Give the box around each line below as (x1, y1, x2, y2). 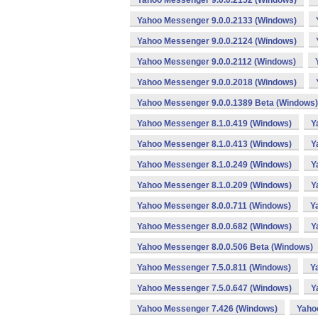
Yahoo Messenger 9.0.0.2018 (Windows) (137, 77, 297, 87)
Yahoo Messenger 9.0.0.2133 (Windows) (137, 16, 297, 26)
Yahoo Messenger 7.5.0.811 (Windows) (137, 263, 291, 273)
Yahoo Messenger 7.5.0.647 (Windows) (137, 283, 292, 293)
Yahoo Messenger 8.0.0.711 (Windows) (137, 201, 291, 211)
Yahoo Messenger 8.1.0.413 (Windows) (137, 139, 292, 149)
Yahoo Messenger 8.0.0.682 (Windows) (137, 221, 292, 231)
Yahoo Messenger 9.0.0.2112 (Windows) (137, 57, 296, 67)
